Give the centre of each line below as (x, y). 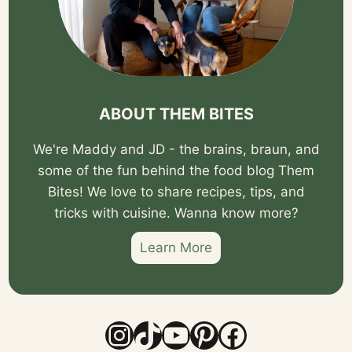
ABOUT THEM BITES (176, 114)
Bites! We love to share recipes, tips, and (176, 192)
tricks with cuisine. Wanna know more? (176, 213)
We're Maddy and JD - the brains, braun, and (176, 150)
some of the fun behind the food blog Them (176, 171)
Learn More (176, 248)
